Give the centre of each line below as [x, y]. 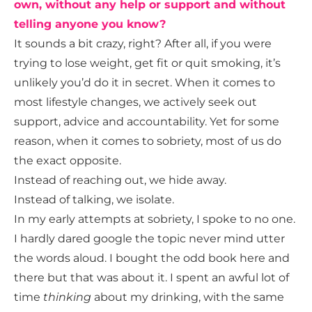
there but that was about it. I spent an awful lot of [151, 278]
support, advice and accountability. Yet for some [147, 122]
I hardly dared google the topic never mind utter [149, 239]
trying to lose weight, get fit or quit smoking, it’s [147, 63]
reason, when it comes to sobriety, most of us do [148, 141]
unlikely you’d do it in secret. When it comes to [145, 83]
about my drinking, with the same [188, 297]
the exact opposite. [68, 161]
